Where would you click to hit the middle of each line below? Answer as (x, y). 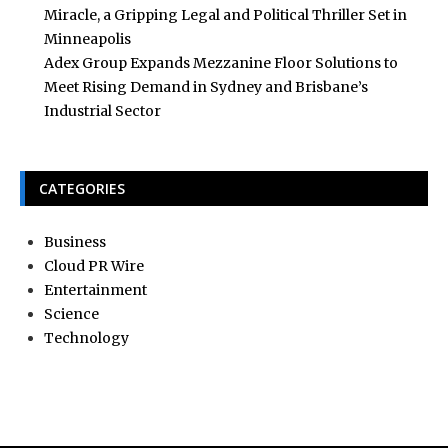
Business (75, 241)
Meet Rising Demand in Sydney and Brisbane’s (206, 86)
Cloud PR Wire (94, 265)
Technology (86, 337)
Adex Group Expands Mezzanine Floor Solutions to (221, 62)
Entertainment (95, 289)
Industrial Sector (102, 110)
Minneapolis (87, 38)
